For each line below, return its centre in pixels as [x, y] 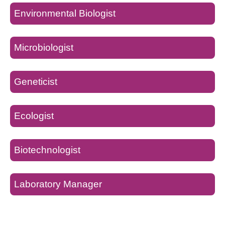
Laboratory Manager [58, 184]
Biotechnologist [47, 150]
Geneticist [36, 82]
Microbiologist [44, 47]
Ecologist [34, 116]
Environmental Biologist [65, 13]
